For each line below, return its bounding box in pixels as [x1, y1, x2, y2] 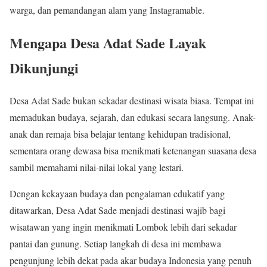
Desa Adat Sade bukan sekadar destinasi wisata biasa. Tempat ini [10, 94, 254, 107]
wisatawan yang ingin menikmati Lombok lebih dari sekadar [10, 221, 237, 234]
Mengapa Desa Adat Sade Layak [10, 32, 206, 54]
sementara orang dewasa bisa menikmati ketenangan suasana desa [10, 144, 256, 157]
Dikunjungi [10, 57, 79, 79]
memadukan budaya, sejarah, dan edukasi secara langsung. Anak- [10, 111, 256, 124]
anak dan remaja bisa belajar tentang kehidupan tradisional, [10, 128, 231, 141]
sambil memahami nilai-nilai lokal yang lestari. [10, 161, 184, 174]
